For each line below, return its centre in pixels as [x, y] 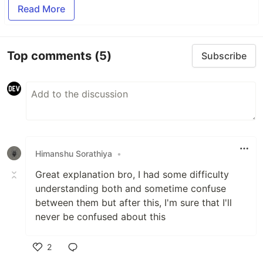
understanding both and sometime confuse [131, 189]
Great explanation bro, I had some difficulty [132, 175]
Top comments [51, 55]
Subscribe [224, 56]
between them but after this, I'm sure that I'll [134, 203]
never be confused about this [100, 217]
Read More [41, 9]
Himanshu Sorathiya [74, 153]
